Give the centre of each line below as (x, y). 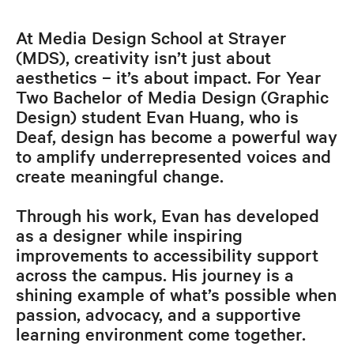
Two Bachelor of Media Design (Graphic (172, 96)
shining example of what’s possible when (176, 294)
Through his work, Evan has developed (167, 215)
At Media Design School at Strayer (151, 37)
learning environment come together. (160, 333)
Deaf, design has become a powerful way (176, 136)
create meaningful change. (119, 175)
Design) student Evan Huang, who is (157, 116)
